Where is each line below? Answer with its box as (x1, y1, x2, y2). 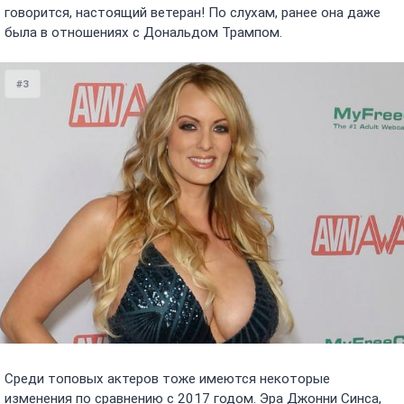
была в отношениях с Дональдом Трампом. (5, 24, 282, 41)
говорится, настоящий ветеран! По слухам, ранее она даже (5, 5, 381, 22)
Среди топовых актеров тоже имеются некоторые (5, 371, 330, 388)
